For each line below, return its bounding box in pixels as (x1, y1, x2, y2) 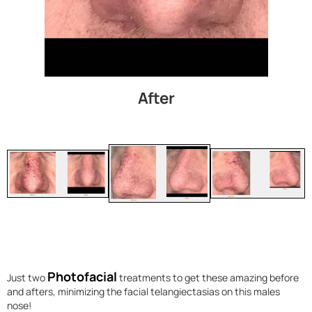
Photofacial (47, 267, 117, 285)
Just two (7, 270, 47, 284)
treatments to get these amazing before (117, 270, 299, 284)
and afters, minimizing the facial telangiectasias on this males (7, 284, 280, 298)
